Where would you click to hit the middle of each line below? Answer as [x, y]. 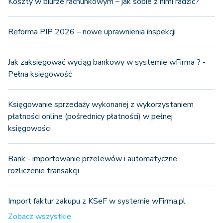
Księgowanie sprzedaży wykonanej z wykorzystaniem [101, 105]
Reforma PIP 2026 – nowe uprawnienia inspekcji [92, 32]
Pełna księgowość [40, 74]
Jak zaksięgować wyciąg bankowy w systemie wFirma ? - [107, 62]
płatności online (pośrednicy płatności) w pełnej [90, 117]
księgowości [29, 129]
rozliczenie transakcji [44, 171]
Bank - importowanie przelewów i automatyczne [93, 159]
